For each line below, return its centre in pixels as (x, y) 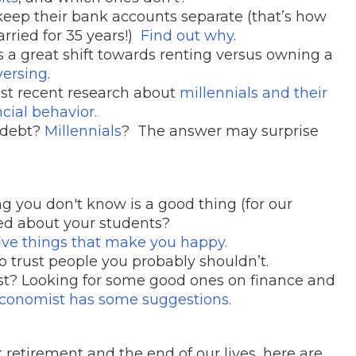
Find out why (187, 35)
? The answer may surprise (220, 131)
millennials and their (253, 93)
